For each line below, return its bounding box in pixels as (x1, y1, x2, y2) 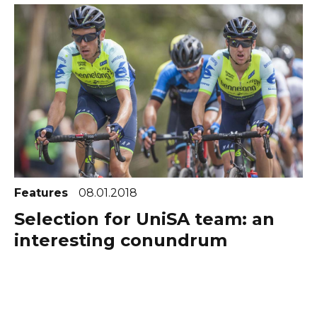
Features (14, 185, 71, 200)
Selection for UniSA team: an (14, 208, 275, 229)
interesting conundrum (14, 229, 227, 250)
